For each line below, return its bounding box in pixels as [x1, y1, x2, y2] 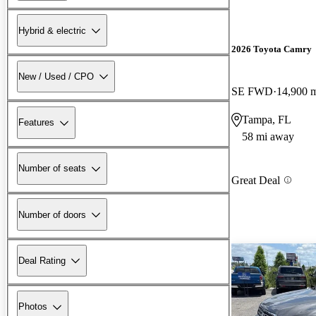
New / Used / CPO [18, 71, 94, 82]
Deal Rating [18, 255, 66, 266]
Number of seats [18, 163, 86, 174]
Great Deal [231, 174, 280, 186]
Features [18, 117, 54, 128]
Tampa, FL [242, 113, 291, 126]
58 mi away [242, 130, 294, 142]
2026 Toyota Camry [231, 44, 312, 55]
